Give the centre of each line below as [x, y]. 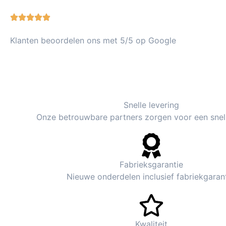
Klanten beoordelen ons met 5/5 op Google [93, 40]
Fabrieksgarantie [151, 165]
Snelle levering [151, 105]
